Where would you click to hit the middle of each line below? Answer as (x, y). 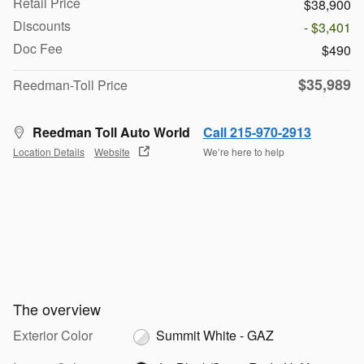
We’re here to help (244, 152)
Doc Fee (38, 48)
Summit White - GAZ (214, 335)
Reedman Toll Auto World (111, 132)
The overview (57, 308)
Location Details (49, 152)
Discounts (42, 25)
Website (112, 152)
